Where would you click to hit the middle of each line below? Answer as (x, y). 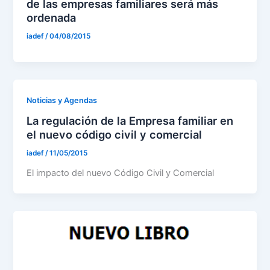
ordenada (52, 18)
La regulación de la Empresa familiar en (130, 121)
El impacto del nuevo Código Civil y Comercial (121, 173)
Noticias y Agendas (62, 100)
